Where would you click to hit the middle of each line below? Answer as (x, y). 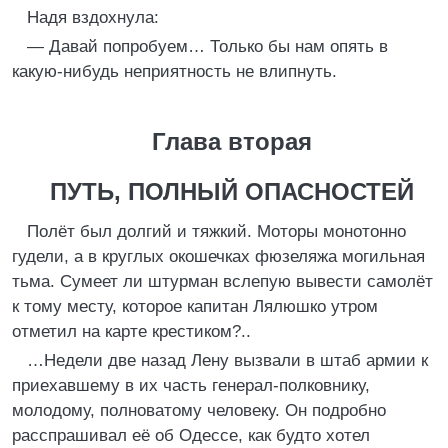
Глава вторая (231, 141)
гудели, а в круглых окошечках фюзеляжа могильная (218, 256)
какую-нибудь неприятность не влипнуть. (174, 71)
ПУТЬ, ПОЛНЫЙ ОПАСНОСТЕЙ (231, 191)
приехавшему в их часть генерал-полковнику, (191, 385)
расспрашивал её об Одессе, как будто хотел (191, 435)
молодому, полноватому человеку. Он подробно (199, 410)
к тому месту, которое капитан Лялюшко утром (195, 306)
